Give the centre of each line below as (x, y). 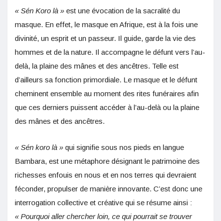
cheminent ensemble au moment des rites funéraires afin (107, 93)
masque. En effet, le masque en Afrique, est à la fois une (106, 24)
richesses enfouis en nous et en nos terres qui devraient (106, 175)
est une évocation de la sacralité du (122, 10)
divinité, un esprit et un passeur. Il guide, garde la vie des (105, 38)
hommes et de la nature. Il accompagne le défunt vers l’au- (110, 52)
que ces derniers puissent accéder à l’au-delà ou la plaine (107, 107)
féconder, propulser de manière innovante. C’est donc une (109, 188)
